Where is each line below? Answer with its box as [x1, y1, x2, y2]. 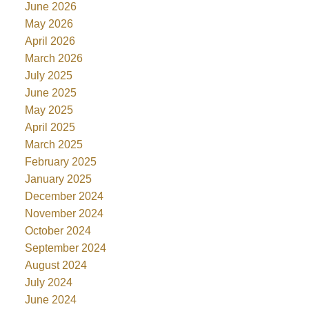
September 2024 [24, 241, 106, 254]
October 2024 [24, 224, 91, 237]
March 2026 [24, 52, 83, 64]
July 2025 [24, 69, 72, 81]
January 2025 [24, 172, 92, 185]
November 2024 [24, 207, 103, 219]
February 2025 [24, 155, 97, 168]
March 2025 [24, 138, 83, 150]
